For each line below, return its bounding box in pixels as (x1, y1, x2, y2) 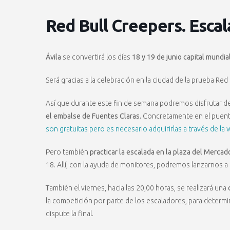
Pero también (46, 148, 88, 156)
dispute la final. (46, 209, 93, 218)
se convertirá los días (61, 53, 132, 61)
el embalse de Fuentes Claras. (46, 112, 143, 120)
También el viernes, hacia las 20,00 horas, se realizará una (46, 184, 226, 192)
